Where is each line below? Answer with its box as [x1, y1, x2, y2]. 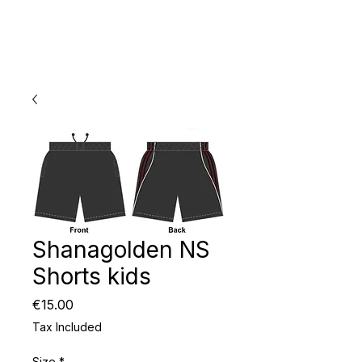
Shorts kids [32, 263, 151, 291]
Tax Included [32, 320, 102, 335]
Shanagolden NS [32, 236, 210, 264]
